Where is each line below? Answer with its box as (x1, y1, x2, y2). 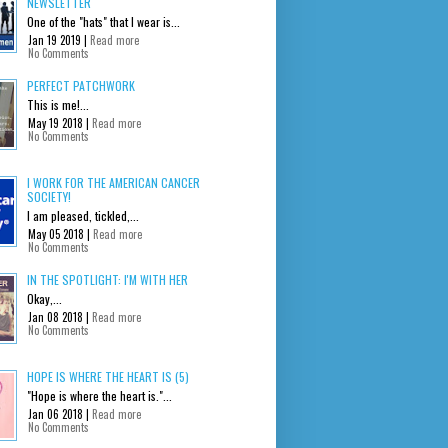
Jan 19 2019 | (28, 31, 90, 48)
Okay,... (27, 289, 62, 307)
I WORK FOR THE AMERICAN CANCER (27, 173, 200, 191)
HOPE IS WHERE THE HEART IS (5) (27, 367, 189, 385)
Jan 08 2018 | (28, 308, 92, 325)
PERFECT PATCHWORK (27, 76, 135, 94)
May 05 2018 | (28, 225, 93, 242)
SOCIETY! (27, 187, 71, 205)
